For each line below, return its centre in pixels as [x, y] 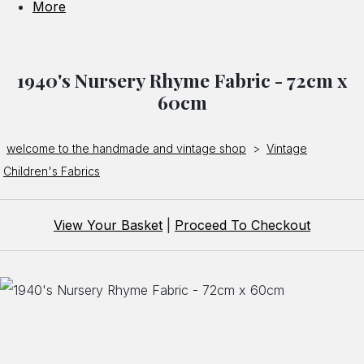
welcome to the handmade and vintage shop [126, 149]
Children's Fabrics [52, 171]
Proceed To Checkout [243, 225]
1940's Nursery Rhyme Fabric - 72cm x [182, 80]
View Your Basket [108, 225]
